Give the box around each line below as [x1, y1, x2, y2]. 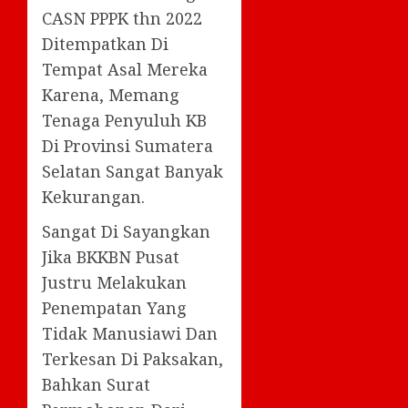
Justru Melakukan [42, 270, 187, 293]
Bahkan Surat [42, 372, 150, 395]
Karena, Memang [42, 83, 179, 106]
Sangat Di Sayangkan [42, 219, 210, 242]
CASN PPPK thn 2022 [42, 6, 202, 29]
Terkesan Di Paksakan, [42, 347, 223, 370]
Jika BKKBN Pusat [42, 245, 179, 268]
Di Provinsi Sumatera [42, 134, 213, 157]
